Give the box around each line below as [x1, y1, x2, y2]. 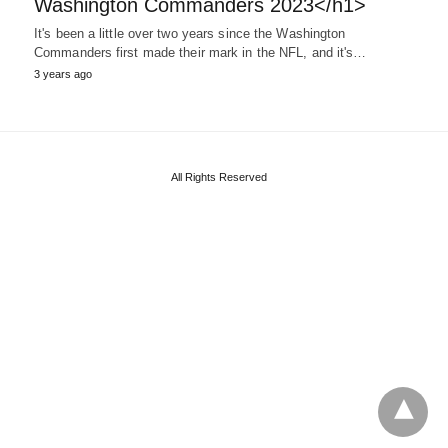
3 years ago [34, 67, 92, 80]
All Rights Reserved [171, 170, 267, 183]
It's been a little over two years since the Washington [34, 25, 346, 41]
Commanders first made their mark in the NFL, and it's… [34, 44, 367, 60]
